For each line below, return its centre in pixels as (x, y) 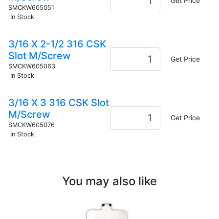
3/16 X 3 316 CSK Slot (58, 102)
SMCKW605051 (31, 7)
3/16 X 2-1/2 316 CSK (57, 44)
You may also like (109, 181)
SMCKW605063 (32, 66)
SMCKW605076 (31, 125)
